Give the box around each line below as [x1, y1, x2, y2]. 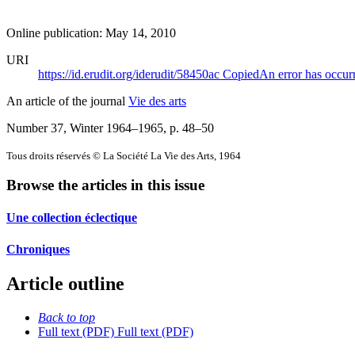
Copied [223, 67, 259, 81]
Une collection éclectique [6, 211, 137, 225]
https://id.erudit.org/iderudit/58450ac [38, 67, 223, 81]
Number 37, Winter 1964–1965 [6, 120, 163, 135]
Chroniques [6, 242, 70, 256]
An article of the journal [6, 94, 128, 108]
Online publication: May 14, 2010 [6, 25, 176, 40]
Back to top [38, 310, 95, 324]
